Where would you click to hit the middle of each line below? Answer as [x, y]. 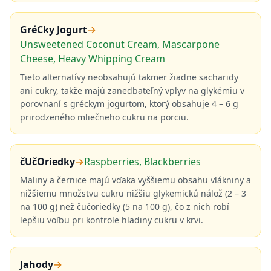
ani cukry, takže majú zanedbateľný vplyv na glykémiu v [132, 90]
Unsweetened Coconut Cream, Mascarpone [120, 44]
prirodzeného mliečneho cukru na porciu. [104, 117]
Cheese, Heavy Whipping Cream [93, 59]
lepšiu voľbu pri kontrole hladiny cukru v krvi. [112, 220]
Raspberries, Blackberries [142, 162]
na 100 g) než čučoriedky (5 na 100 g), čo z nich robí [125, 207]
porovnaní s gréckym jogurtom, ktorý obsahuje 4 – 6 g [129, 104]
